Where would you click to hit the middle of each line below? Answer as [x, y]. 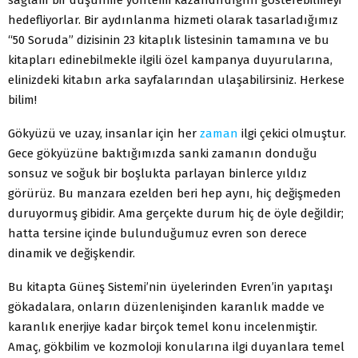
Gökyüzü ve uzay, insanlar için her [104, 133]
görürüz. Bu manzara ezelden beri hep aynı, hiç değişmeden [175, 193]
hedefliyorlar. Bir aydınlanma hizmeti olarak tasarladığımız [173, 20]
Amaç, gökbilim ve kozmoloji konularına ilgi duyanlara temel [176, 346]
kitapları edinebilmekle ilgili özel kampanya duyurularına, [170, 60]
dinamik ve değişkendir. [72, 253]
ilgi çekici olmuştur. [292, 133]
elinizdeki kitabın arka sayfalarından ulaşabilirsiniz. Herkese [176, 80]
